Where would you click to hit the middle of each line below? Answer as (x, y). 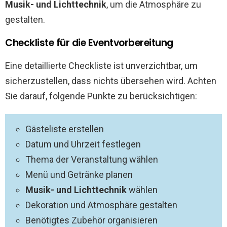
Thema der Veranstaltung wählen (92, 159)
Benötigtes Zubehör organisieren (91, 220)
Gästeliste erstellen (65, 129)
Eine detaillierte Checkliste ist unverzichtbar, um (101, 66)
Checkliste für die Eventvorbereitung (89, 43)
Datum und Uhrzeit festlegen (83, 144)
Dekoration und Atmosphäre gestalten (101, 205)
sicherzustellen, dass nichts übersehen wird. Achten (111, 81)
